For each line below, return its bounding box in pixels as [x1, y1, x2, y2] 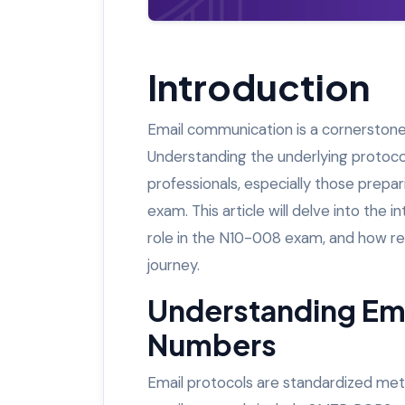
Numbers [147, 325, 277, 363]
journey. [147, 254, 200, 275]
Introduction [147, 62, 370, 109]
